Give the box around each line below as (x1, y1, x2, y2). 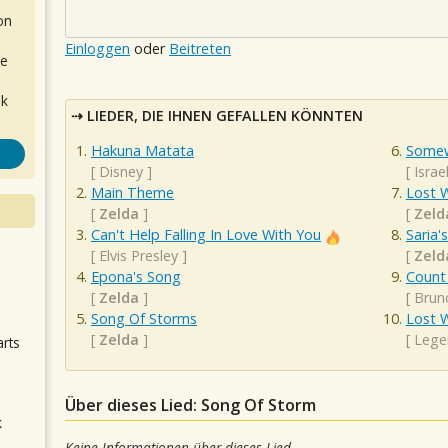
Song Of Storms (91, 309, 197, 329)
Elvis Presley (99, 246, 178, 266)
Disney (99, 162, 143, 182)
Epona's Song (91, 267, 181, 287)
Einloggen (65, 39, 130, 58)
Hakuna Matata (91, 141, 194, 161)
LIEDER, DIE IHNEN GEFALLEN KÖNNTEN (87, 106, 363, 125)
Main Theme (91, 183, 174, 203)
